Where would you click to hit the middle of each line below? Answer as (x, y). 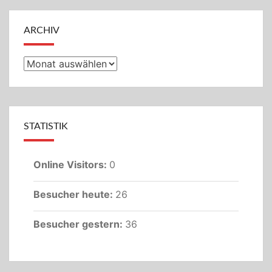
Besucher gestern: (79, 224)
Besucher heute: (74, 194)
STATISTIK (46, 126)
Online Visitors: (71, 164)
